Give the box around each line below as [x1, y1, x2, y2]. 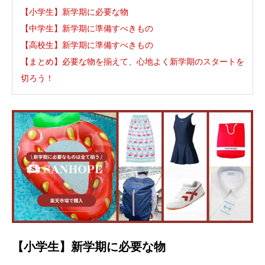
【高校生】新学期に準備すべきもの [21, 39, 153, 51]
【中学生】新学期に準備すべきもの [21, 22, 153, 34]
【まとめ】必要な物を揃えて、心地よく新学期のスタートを [21, 56, 244, 67]
